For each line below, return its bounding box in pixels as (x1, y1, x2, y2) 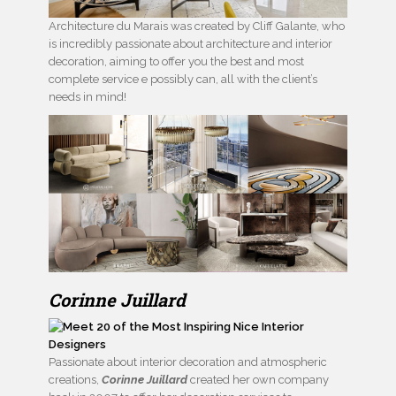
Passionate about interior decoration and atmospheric (49, 355, 327, 369)
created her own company (187, 373, 329, 387)
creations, (49, 373, 102, 387)
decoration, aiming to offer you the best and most (49, 55, 304, 69)
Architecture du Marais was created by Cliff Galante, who (49, 19, 345, 34)
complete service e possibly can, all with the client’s (49, 72, 317, 87)
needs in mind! (49, 90, 126, 104)
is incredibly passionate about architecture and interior (49, 37, 332, 51)
